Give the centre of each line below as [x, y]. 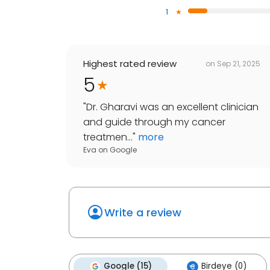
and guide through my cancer [154, 122]
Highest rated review [130, 64]
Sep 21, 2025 [239, 63]
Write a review [143, 213]
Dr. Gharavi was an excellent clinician [172, 107]
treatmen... [108, 137]
